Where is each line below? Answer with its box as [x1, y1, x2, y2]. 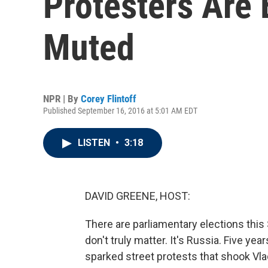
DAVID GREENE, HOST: [85, 190, 190, 202]
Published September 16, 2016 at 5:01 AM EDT [43, 106, 197, 115]
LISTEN [78, 137, 112, 148]
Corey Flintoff [81, 93, 136, 105]
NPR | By [43, 93, 81, 105]
